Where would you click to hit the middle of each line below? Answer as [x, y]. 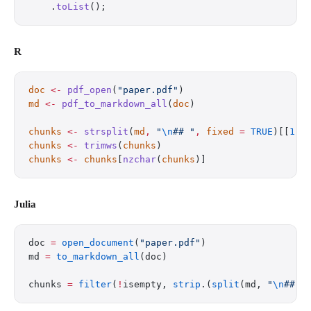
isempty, [148, 284]
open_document [95, 243]
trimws [98, 145]
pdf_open [87, 90]
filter [92, 284]
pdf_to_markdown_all [112, 104]
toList [73, 7]
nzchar [140, 159]
